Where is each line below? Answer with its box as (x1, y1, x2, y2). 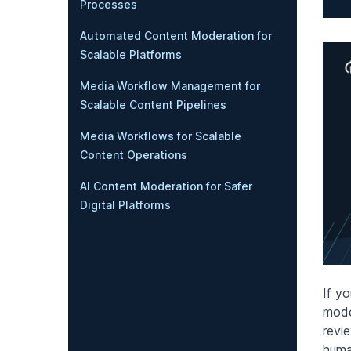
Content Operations (80, 148, 187, 161)
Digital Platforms (80, 198, 171, 212)
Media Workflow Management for (80, 79, 260, 92)
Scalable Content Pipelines (80, 98, 226, 111)
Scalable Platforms (80, 48, 182, 61)
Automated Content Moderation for (80, 29, 272, 42)
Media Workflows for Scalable (80, 129, 241, 143)
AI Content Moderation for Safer (80, 179, 252, 193)
